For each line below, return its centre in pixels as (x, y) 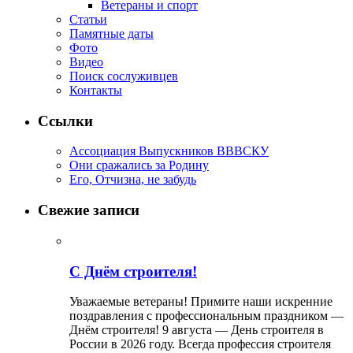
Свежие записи (89, 210)
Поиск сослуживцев (124, 76)
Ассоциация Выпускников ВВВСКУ (169, 151)
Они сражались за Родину (139, 165)
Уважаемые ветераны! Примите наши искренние (201, 302)
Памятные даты (111, 34)
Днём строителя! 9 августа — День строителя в (197, 330)
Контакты (96, 91)
